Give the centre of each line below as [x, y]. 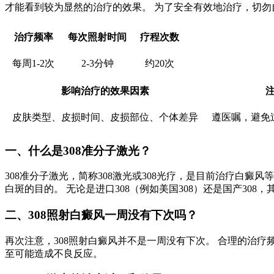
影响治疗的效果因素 [105, 91]
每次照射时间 [97, 37]
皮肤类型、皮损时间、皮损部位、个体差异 [105, 117]
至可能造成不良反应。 [54, 253]
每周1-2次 [33, 63]
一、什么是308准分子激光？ [78, 150]
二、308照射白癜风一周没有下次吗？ [101, 215]
